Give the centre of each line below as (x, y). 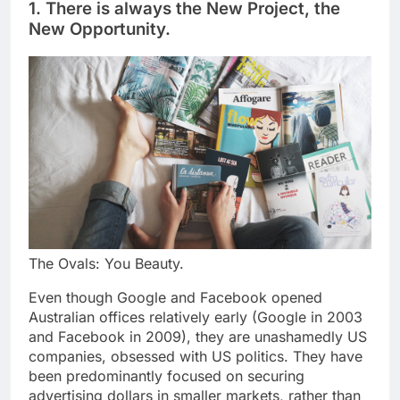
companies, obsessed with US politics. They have (196, 357)
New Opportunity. (100, 29)
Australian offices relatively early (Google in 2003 (196, 317)
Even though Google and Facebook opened (175, 298)
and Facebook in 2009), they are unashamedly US (198, 337)
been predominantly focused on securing (167, 376)
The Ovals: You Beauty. (106, 264)
